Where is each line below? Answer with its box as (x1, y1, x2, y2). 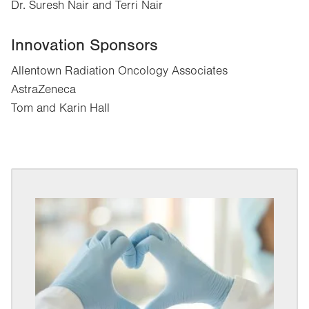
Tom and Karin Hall (11, 101, 110, 115)
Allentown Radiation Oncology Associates (11, 63, 228, 78)
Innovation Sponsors (11, 35, 158, 54)
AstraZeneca (11, 82, 76, 97)
